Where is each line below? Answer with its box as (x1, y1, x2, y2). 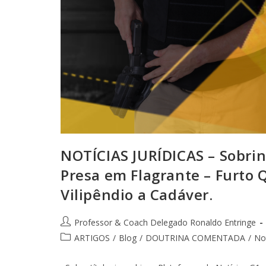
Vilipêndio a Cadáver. (61, 184, 213, 204)
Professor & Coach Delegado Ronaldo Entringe (74, 216, 256, 228)
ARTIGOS (74, 232, 110, 243)
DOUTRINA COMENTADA (145, 232, 245, 243)
